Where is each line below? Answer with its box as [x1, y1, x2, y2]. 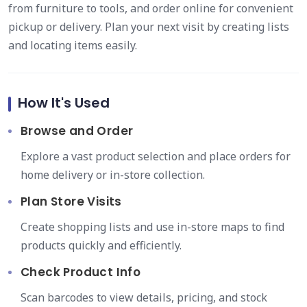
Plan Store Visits [21, 193, 122, 210]
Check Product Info [21, 264, 141, 280]
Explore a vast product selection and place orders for [21, 149, 291, 164]
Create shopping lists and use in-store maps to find [21, 219, 284, 234]
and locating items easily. [8, 38, 137, 53]
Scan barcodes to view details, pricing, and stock [21, 290, 267, 305]
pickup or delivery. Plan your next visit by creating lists [8, 19, 289, 34]
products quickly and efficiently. [21, 238, 182, 253]
